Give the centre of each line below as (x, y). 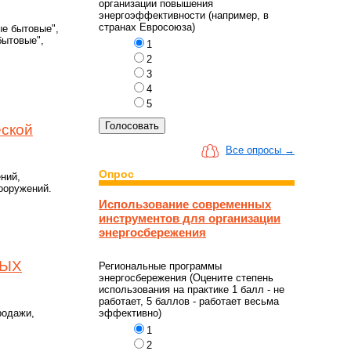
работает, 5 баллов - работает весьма (189, 301)
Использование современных (185, 204)
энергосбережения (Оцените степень (186, 277)
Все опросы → (260, 150)
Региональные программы (160, 266)
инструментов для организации (190, 219)
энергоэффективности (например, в (184, 16)
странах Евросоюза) (147, 27)
